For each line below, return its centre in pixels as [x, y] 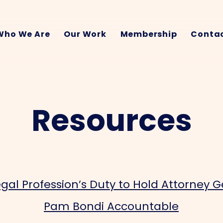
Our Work [85, 34]
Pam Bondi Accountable [111, 206]
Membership [149, 34]
